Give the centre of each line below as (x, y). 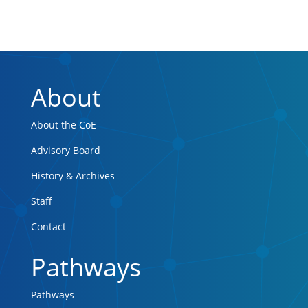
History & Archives (73, 176)
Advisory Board (65, 150)
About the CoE (63, 125)
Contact (48, 227)
